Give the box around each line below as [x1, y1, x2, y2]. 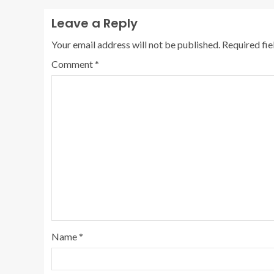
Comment [51, 58, 95, 70]
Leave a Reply [51, 15, 138, 32]
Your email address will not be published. [51, 39, 220, 50]
